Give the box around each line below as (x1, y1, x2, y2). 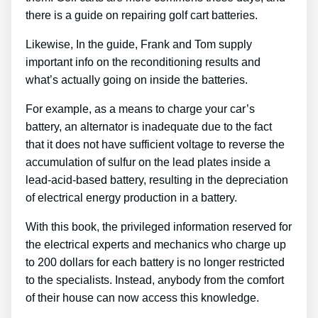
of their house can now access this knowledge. (26, 292, 259, 305)
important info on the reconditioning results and (26, 56, 261, 69)
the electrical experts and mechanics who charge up (26, 238, 286, 251)
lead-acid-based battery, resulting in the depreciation (26, 174, 288, 187)
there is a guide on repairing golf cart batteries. (26, 9, 258, 22)
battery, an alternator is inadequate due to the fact (26, 121, 272, 133)
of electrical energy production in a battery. (26, 192, 237, 204)
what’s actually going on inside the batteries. (26, 74, 248, 87)
